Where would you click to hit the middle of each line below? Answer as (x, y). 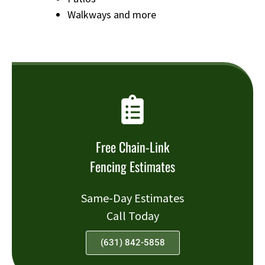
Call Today (132, 215)
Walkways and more (112, 14)
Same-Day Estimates (132, 198)
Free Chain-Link (132, 146)
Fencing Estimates (132, 166)
